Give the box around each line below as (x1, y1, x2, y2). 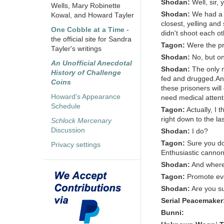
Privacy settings (51, 141, 100, 149)
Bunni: (161, 209, 184, 217)
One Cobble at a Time (51, 26, 124, 34)
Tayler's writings (51, 45, 101, 53)
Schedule (51, 102, 80, 110)
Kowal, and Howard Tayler (51, 11, 134, 19)
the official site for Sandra (51, 35, 131, 43)
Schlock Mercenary (51, 117, 111, 125)
